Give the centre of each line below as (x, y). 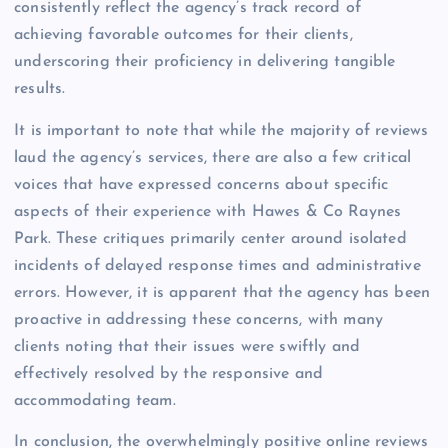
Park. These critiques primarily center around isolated (210, 238)
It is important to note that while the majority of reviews (221, 130)
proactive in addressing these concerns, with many (198, 319)
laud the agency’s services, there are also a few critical (213, 157)
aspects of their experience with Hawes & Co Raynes (208, 211)
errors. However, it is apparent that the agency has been (222, 292)
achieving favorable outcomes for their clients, (183, 35)
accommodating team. (95, 400)
